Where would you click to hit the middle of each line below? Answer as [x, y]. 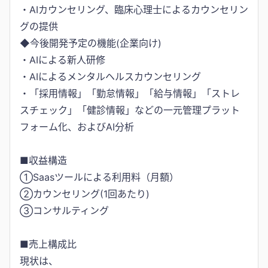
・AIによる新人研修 [63, 60]
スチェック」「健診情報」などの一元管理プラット [130, 110]
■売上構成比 [48, 244]
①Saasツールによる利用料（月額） [99, 177]
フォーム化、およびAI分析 [77, 127]
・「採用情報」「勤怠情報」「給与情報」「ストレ [130, 93]
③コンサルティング [64, 210]
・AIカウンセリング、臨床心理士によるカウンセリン [134, 9]
